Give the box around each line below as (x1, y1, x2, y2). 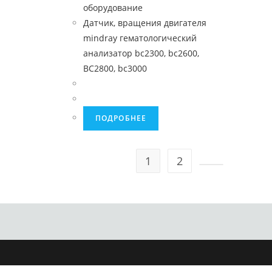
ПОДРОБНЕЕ (95, 113, 147, 123)
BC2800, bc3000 (83, 63, 147, 74)
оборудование (83, 2, 143, 13)
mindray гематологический (83, 32, 197, 44)
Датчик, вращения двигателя (83, 17, 206, 29)
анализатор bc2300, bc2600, (83, 47, 199, 59)
